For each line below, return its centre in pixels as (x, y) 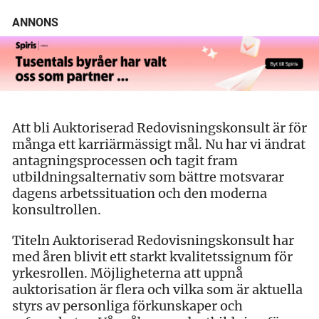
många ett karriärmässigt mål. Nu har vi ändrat (159, 144)
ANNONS (35, 23)
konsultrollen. (57, 209)
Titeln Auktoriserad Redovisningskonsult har (153, 240)
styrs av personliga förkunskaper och (127, 305)
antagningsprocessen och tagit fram (125, 160)
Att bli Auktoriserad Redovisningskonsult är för (159, 127)
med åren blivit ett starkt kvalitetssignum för (152, 256)
